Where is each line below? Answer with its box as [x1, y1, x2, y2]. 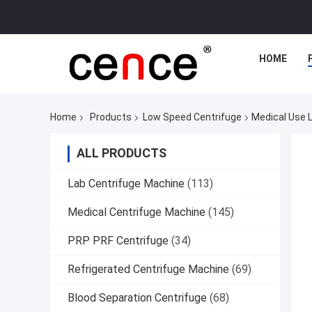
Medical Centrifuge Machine [68, 205, 205, 219]
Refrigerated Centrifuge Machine [68, 263, 229, 276]
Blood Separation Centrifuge [68, 291, 207, 305]
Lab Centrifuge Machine [68, 177, 185, 191]
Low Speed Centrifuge [143, 111, 242, 123]
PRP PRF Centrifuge [68, 234, 169, 248]
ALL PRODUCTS [77, 146, 166, 161]
